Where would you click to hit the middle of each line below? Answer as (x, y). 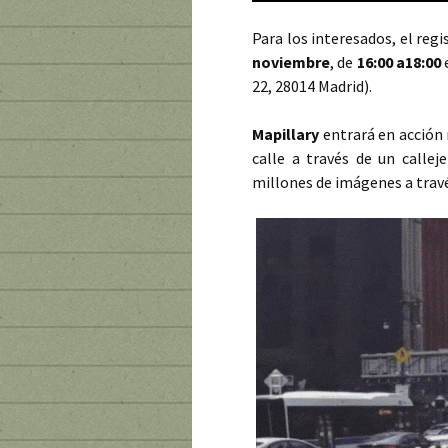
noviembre (291, 61)
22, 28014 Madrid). (312, 85)
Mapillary (285, 133)
